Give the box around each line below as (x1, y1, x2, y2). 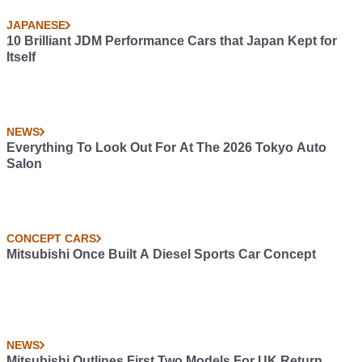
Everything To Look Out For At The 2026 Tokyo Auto (6, 141, 326, 154)
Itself (6, 50, 36, 64)
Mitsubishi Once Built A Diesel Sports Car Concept (6, 247, 316, 261)
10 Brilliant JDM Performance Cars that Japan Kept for (6, 34, 337, 48)
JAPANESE (6, 19, 65, 32)
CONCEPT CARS (6, 232, 96, 245)
